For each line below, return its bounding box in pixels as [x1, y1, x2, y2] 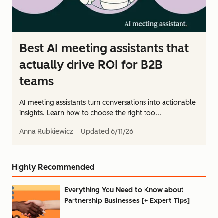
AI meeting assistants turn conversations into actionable [19, 98, 196, 107]
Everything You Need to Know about [64, 186, 184, 194]
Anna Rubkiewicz [19, 127, 73, 136]
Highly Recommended [12, 163, 94, 172]
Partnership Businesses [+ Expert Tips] [64, 197, 190, 205]
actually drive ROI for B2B [19, 57, 163, 72]
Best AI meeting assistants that [19, 41, 189, 55]
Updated [81, 127, 109, 136]
